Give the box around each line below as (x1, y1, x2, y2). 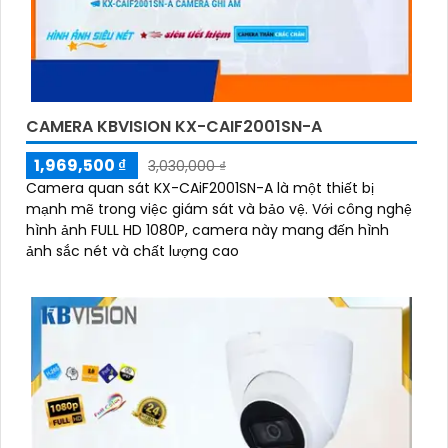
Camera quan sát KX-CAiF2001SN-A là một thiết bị (26, 178, 374, 199)
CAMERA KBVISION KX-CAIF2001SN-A (26, 115, 322, 139)
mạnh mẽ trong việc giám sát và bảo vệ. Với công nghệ (26, 199, 312, 220)
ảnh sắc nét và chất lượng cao (26, 241, 239, 262)
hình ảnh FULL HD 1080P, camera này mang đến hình (26, 220, 389, 241)
